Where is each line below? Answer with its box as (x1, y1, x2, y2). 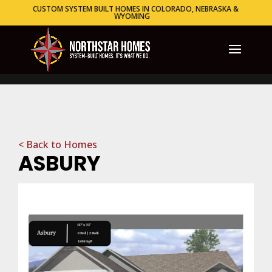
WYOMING (114, 11, 150, 21)
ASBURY (18, 149, 100, 178)
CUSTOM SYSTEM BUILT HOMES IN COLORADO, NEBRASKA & (33, 4, 239, 14)
